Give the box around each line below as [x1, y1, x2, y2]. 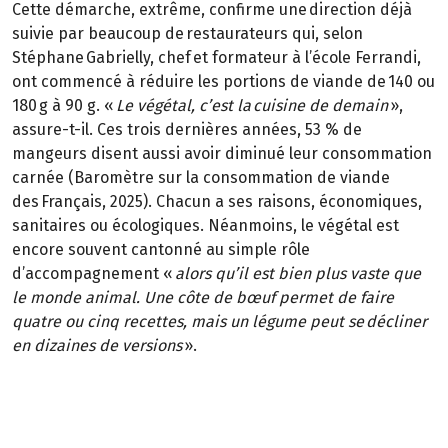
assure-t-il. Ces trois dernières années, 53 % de [12, 119, 362, 139]
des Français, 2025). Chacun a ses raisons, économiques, [12, 191, 422, 211]
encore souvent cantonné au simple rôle [12, 239, 310, 259]
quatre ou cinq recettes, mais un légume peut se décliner [12, 311, 427, 331]
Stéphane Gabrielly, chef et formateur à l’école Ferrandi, [12, 47, 421, 67]
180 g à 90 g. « [12, 95, 116, 115]
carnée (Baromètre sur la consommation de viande [12, 167, 390, 187]
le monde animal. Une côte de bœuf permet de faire [12, 287, 394, 307]
